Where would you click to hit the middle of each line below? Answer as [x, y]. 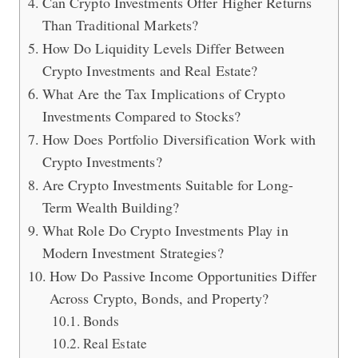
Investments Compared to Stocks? [141, 115]
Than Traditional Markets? [120, 24]
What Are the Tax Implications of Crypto [163, 93]
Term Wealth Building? [110, 207]
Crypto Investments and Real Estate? [150, 70]
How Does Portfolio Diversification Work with [179, 139]
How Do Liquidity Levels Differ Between [163, 48]
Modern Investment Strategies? [133, 252]
